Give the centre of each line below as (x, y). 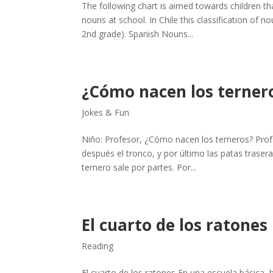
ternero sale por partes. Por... (139, 167)
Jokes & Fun (106, 112)
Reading (98, 246)
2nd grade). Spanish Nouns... (138, 34)
